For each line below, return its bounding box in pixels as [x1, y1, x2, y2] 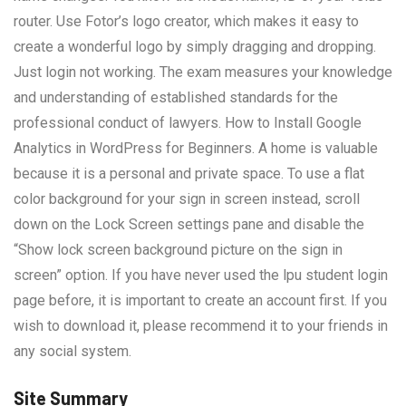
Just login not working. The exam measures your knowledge [14, 63, 392, 81]
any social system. [14, 342, 131, 360]
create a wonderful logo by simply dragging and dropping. [14, 37, 376, 55]
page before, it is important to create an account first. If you [14, 291, 387, 309]
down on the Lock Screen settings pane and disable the [14, 215, 364, 233]
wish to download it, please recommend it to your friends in [14, 316, 388, 334]
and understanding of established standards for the [14, 88, 338, 106]
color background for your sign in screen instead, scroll [14, 189, 360, 208]
